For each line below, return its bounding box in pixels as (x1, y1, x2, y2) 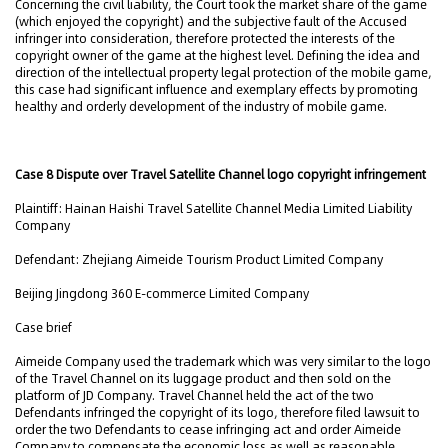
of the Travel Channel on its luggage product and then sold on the (15, 370, 391, 387)
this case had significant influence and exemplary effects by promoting (15, 81, 418, 98)
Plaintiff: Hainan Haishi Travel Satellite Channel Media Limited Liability (15, 200, 412, 217)
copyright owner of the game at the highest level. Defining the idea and (15, 47, 420, 64)
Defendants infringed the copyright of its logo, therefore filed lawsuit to (15, 404, 420, 421)
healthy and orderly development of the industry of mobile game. (15, 98, 387, 115)
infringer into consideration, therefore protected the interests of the (15, 30, 395, 47)
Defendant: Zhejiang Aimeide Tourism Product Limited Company (15, 251, 383, 268)
